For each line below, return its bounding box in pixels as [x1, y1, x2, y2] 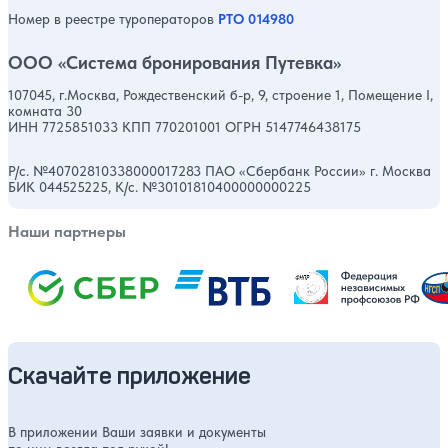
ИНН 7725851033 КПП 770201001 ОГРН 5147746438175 [8, 118, 361, 135]
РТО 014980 [218, 9, 294, 28]
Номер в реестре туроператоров [8, 9, 214, 28]
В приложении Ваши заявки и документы [8, 423, 266, 442]
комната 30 [8, 102, 82, 119]
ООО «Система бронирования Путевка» [8, 51, 341, 73]
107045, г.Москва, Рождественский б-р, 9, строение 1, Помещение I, [8, 86, 433, 103]
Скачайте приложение [8, 361, 251, 391]
